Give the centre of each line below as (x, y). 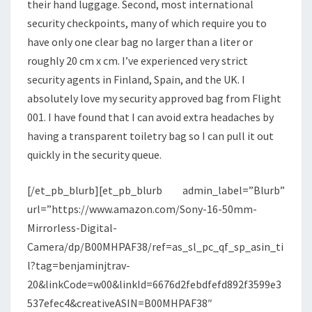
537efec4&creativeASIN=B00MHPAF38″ (120, 303)
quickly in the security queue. (94, 155)
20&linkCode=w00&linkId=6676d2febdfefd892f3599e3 (154, 284)
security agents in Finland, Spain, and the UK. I (136, 80)
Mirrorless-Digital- (72, 228)
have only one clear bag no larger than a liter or (140, 42)
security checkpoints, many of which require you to (147, 23)
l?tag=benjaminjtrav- (79, 266)
